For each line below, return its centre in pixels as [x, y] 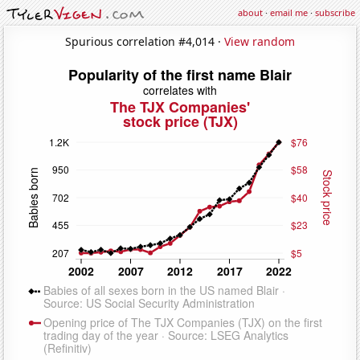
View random [260, 41]
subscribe [335, 12]
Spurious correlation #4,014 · [145, 41]
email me [289, 12]
